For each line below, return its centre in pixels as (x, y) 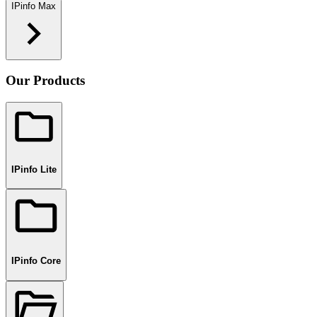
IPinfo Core (36, 261)
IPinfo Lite (34, 169)
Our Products (45, 81)
